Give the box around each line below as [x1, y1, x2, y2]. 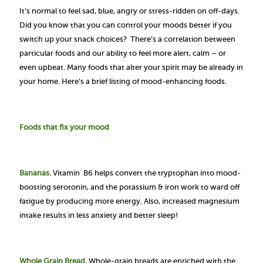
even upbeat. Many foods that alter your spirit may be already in [19, 63, 243, 72]
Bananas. [19, 168, 53, 177]
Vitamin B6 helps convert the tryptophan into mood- [53, 168, 241, 177]
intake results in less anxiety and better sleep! [19, 211, 178, 220]
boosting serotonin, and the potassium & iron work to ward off [19, 183, 240, 191]
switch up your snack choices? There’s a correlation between [19, 35, 235, 43]
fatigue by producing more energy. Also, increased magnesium [19, 197, 240, 205]
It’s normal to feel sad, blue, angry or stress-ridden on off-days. [19, 6, 240, 15]
